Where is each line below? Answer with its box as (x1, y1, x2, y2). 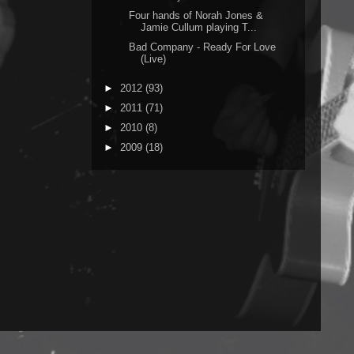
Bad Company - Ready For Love (129, 40, 277, 53)
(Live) (141, 52, 167, 65)
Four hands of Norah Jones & (129, 9, 264, 21)
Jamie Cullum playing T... (141, 21, 258, 33)
